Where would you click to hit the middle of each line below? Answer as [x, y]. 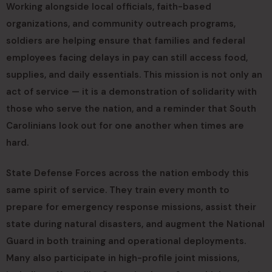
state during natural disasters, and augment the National [135, 224]
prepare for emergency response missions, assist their [131, 207]
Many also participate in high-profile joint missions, [123, 258]
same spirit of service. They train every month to [118, 190]
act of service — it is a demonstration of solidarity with [131, 92]
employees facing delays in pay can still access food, [127, 58]
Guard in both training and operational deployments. [126, 241]
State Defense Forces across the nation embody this [127, 173]
